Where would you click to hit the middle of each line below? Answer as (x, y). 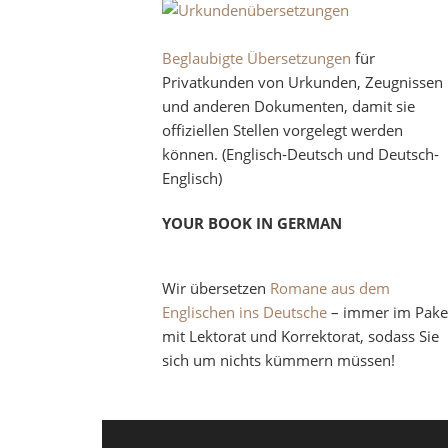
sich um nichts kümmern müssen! (279, 360)
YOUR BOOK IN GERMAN (252, 223)
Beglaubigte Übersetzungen (257, 58)
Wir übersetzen (216, 288)
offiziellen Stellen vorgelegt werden (283, 130)
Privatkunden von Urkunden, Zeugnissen (303, 82)
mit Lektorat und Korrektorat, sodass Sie (301, 336)
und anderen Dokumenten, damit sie (289, 106)
